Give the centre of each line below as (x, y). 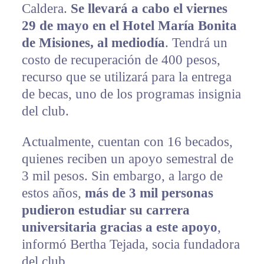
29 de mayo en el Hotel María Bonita (129, 26)
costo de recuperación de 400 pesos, (121, 60)
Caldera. (46, 9)
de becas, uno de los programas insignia (131, 94)
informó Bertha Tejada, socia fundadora (131, 245)
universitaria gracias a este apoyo (119, 227)
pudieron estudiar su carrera (105, 210)
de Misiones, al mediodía (93, 43)
